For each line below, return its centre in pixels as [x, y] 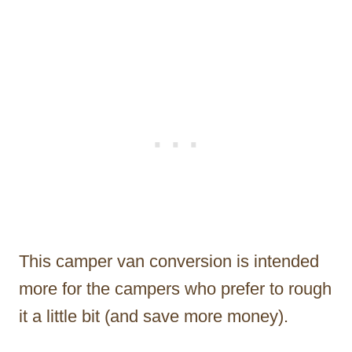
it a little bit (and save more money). [154, 316]
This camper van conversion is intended [169, 261]
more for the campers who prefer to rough [175, 288]
